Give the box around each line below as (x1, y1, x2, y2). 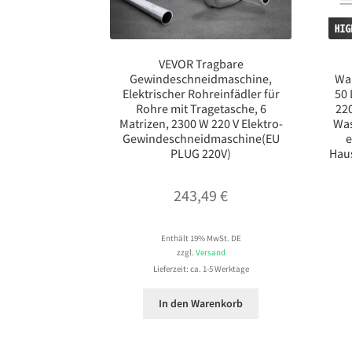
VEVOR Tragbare (158, 56, 244, 72)
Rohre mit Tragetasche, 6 (135, 101, 266, 117)
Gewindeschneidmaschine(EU (122, 130, 280, 147)
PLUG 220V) (170, 145, 232, 162)
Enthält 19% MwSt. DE (160, 232, 241, 244)
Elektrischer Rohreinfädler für (122, 86, 280, 102)
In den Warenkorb (159, 296, 244, 311)
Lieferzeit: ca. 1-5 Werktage (152, 263, 249, 274)
